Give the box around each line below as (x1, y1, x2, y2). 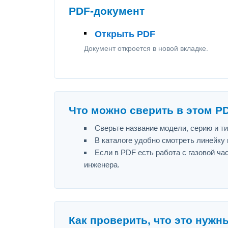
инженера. (84, 160, 120, 169)
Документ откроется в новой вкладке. (84, 44, 208, 52)
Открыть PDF (95, 29, 155, 39)
